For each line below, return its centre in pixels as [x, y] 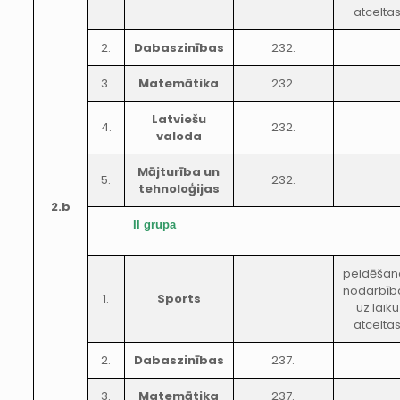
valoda [179, 136]
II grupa [154, 225]
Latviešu [179, 119]
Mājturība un [179, 172]
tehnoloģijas [179, 189]
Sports [179, 299]
